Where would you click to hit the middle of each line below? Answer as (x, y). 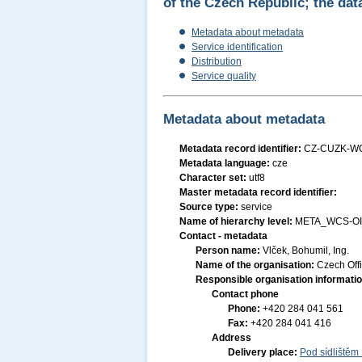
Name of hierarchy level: (237, 221)
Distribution (217, 61)
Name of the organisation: (256, 265)
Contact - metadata (223, 236)
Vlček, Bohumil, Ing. (306, 250)
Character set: (214, 178)
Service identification (237, 47)
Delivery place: (264, 352)
